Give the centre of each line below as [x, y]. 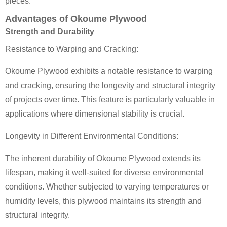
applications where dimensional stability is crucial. [95, 114]
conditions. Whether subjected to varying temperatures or [107, 187]
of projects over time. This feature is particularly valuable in [110, 100]
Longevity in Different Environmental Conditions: [92, 136]
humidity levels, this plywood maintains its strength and [103, 201]
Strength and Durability [50, 32]
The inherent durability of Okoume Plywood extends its [103, 158]
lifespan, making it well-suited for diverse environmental [104, 173]
